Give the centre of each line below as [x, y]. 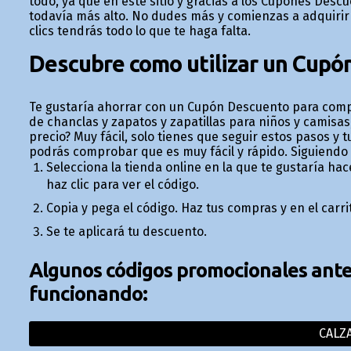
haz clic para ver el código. [122, 185]
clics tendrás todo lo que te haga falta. [139, 31]
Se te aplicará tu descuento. [126, 232]
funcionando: [88, 293]
